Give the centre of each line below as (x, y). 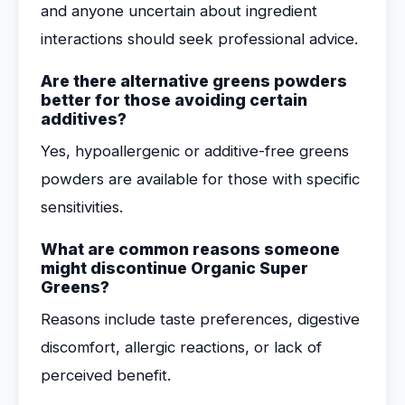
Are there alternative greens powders (194, 81)
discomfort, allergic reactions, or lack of (181, 347)
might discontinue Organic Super (174, 268)
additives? (84, 119)
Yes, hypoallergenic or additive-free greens (195, 151)
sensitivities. (82, 207)
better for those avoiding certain (174, 100)
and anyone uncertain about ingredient (179, 11)
